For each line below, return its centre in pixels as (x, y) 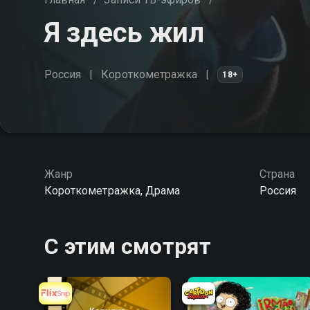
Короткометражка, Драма (112, 191)
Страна (277, 174)
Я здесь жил (124, 33)
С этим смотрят (128, 246)
